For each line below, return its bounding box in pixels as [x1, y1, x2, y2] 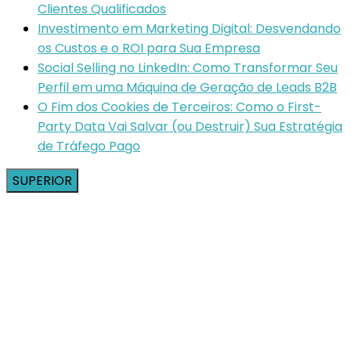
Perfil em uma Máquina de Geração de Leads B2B [38, 78, 337, 96]
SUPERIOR [13, 171, 72, 190]
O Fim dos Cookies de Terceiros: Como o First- [38, 97, 321, 116]
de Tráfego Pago [38, 136, 140, 155]
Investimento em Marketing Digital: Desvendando [38, 19, 341, 38]
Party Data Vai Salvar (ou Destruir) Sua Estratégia [38, 117, 342, 136]
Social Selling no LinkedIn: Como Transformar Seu [38, 58, 338, 77]
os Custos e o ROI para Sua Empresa [38, 38, 260, 57]
